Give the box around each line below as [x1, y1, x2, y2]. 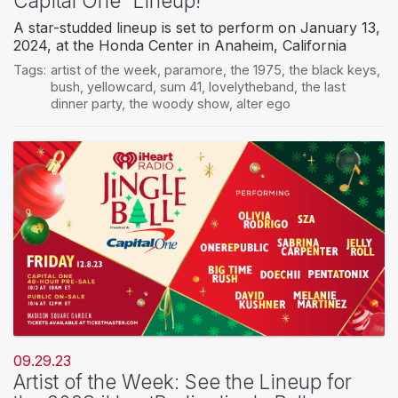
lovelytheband [208, 78, 294, 94]
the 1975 [229, 61, 282, 77]
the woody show [128, 95, 229, 111]
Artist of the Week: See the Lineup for [13, 369, 352, 394]
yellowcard [86, 78, 153, 94]
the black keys [288, 61, 377, 77]
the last [300, 78, 346, 94]
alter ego [235, 95, 291, 111]
